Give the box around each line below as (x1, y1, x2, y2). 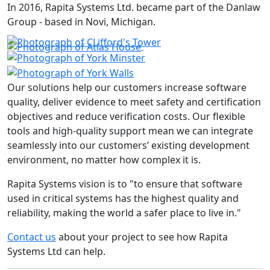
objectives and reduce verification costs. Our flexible (7, 110, 245, 124)
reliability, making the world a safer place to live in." (7, 206, 241, 220)
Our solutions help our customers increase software (7, 81, 246, 95)
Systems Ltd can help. (7, 245, 105, 259)
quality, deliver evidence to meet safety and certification (7, 95, 261, 109)
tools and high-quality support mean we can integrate (7, 124, 253, 138)
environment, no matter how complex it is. (7, 153, 203, 167)
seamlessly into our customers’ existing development (7, 139, 250, 152)
